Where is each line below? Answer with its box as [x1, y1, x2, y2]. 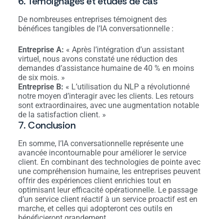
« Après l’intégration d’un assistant [64, 44, 184, 54]
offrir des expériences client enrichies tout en [18, 175, 171, 185]
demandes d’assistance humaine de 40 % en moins [18, 63, 194, 73]
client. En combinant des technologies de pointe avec [18, 157, 200, 167]
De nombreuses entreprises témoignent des [18, 14, 167, 24]
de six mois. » [18, 72, 65, 82]
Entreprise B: [18, 82, 64, 91]
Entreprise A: [18, 44, 64, 54]
